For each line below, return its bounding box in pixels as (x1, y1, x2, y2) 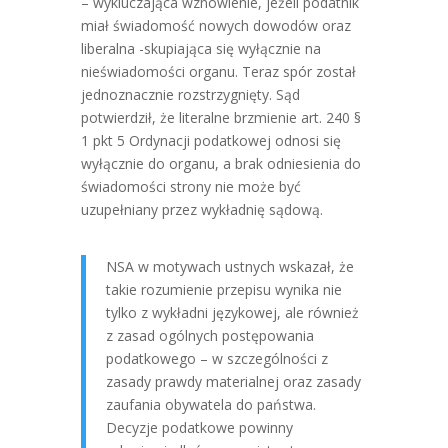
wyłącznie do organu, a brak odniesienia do (80, 154, 361, 173)
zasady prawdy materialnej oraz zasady (105, 372, 361, 391)
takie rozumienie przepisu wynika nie (105, 280, 342, 299)
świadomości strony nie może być (80, 177, 301, 196)
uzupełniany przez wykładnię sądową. (80, 200, 323, 219)
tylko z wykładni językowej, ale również (105, 303, 359, 322)
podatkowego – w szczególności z (105, 349, 328, 368)
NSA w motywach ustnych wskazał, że (105, 257, 354, 276)
